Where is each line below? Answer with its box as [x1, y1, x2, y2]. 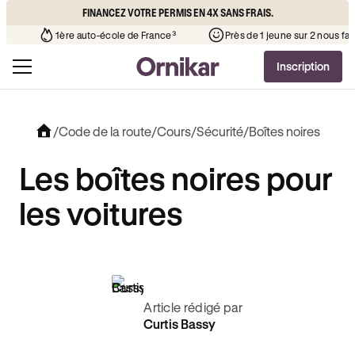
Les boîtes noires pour [19, 159, 332, 197]
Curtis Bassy [143, 316, 216, 331]
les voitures [19, 194, 183, 231]
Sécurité [197, 124, 243, 139]
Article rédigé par [143, 300, 243, 315]
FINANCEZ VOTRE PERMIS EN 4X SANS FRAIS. [82, 6, 273, 19]
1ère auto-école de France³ [197, 29, 318, 40]
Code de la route [59, 124, 151, 139]
